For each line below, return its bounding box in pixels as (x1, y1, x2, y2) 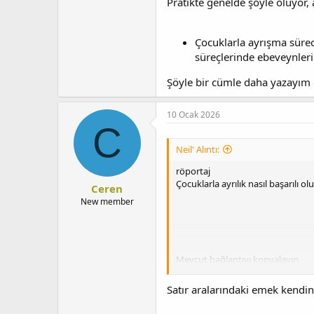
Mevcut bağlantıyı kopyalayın (176, 252, 299, 266)
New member (80, 196, 134, 207)
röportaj (176, 164, 210, 177)
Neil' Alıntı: (176, 142, 219, 156)
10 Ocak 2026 (167, 108, 220, 121)
